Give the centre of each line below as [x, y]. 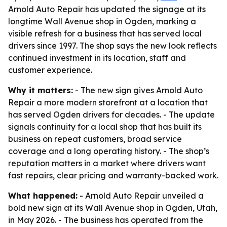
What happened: [43, 196]
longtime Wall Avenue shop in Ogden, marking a [102, 21]
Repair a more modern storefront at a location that [108, 102]
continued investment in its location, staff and [97, 58]
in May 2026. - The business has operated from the [106, 220]
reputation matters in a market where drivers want [107, 163]
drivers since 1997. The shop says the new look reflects [112, 46]
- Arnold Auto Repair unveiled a [141, 196]
